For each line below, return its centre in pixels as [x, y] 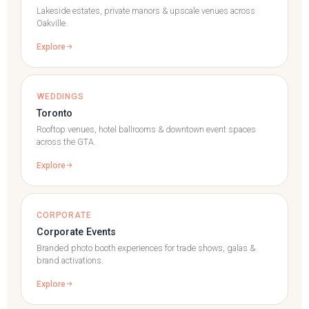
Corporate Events [76, 232]
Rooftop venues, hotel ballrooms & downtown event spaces [146, 129]
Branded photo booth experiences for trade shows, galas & [146, 248]
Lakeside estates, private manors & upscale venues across [146, 11]
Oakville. [52, 23]
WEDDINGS [60, 96]
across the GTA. [66, 142]
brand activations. [70, 260]
